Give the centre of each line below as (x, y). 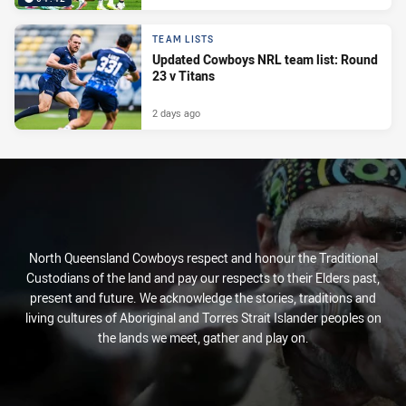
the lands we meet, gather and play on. (203, 338)
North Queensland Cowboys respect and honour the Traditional (203, 258)
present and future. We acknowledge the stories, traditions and (203, 298)
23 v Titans (184, 76)
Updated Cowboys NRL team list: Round (265, 60)
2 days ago (176, 112)
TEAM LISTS (184, 40)
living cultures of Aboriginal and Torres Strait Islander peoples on (203, 318)
